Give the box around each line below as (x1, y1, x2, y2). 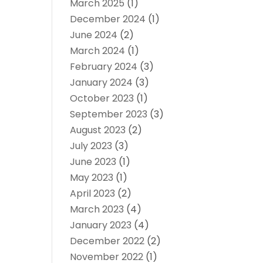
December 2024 (70, 12, 146, 26)
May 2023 (70, 171, 114, 185)
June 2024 (70, 28, 118, 42)
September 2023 (70, 107, 148, 122)
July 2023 (70, 139, 113, 153)
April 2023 (70, 187, 116, 201)
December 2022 (70, 234, 145, 248)
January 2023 (70, 218, 132, 232)
